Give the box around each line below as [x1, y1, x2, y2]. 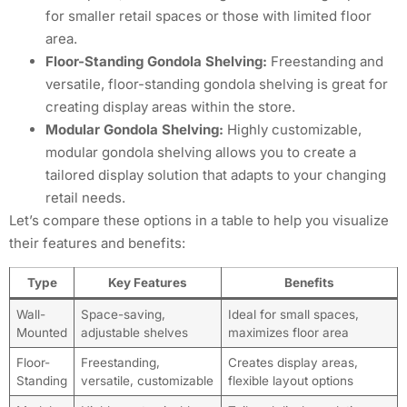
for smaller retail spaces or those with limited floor [45, 6, 372, 25]
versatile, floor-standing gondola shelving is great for [45, 74, 388, 93]
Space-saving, [80, 307, 165, 322]
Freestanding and [267, 52, 383, 70]
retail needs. [45, 188, 125, 206]
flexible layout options [227, 373, 353, 388]
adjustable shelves [80, 325, 188, 340]
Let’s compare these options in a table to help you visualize [9, 211, 389, 229]
